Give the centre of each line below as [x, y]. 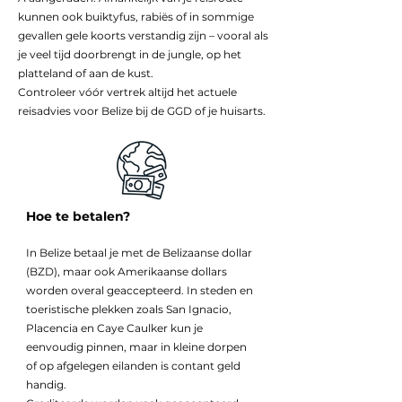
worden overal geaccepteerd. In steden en [140, 290]
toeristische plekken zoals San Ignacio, [129, 309]
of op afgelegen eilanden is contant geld [133, 366]
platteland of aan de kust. [86, 73]
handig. [46, 385]
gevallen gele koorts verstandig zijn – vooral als [143, 35]
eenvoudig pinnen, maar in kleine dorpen [136, 347]
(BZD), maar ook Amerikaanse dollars [127, 271]
